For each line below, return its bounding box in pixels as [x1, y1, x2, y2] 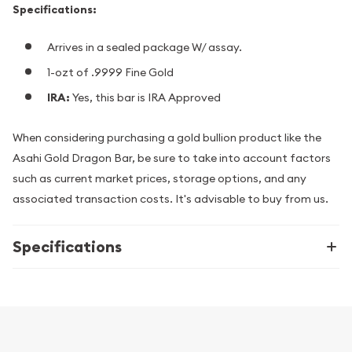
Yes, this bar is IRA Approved [72, 90, 221, 104]
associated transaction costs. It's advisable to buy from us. [13, 192, 328, 207]
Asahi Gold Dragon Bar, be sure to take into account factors [13, 151, 331, 166]
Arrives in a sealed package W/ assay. [47, 39, 242, 54]
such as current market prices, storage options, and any [13, 171, 306, 186]
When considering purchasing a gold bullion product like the [13, 130, 321, 145]
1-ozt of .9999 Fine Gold [47, 64, 174, 79]
